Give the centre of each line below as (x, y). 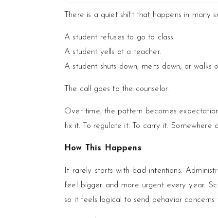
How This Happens (103, 148)
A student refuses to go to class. (120, 37)
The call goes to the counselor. (117, 89)
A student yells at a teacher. (113, 52)
